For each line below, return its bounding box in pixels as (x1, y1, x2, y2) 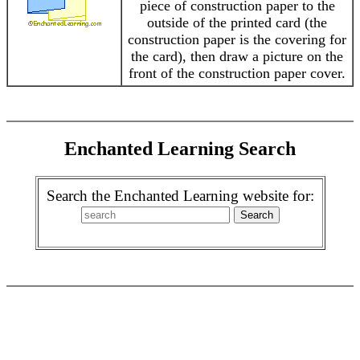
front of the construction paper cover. (129, 65, 346, 81)
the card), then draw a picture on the (131, 48, 343, 64)
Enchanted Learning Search (64, 137, 296, 159)
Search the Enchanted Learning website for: (46, 186, 314, 204)
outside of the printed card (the (147, 14, 327, 31)
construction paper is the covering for (128, 31, 346, 47)
